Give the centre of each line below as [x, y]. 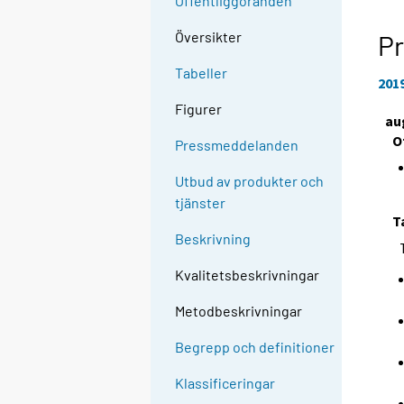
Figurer [199, 109]
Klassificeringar [225, 383]
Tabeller [202, 73]
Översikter [209, 37]
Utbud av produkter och [250, 181]
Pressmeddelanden [237, 145]
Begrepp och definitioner [255, 347]
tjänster [201, 203]
